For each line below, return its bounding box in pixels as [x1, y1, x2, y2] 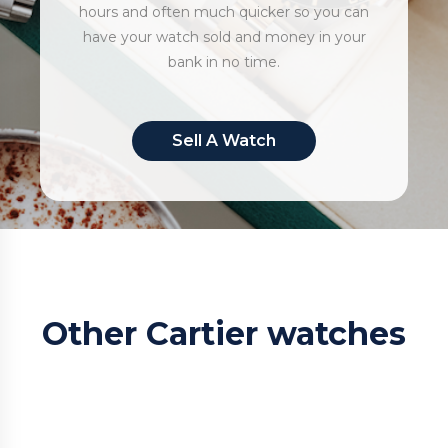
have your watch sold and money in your [82, 27, 366, 46]
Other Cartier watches [42, 313, 406, 353]
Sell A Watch [172, 131, 276, 150]
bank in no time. [168, 52, 280, 71]
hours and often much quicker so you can [79, 2, 369, 21]
